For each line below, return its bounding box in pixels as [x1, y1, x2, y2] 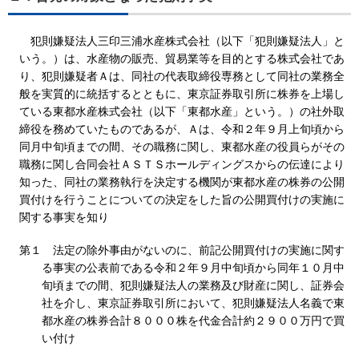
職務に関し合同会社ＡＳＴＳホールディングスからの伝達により [19, 158, 345, 171]
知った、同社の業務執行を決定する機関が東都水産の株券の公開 [19, 175, 345, 189]
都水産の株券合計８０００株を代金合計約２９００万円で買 [42, 314, 345, 328]
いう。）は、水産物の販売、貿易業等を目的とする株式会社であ [19, 52, 345, 66]
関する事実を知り [19, 211, 109, 224]
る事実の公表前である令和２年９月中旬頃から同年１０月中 [42, 261, 345, 275]
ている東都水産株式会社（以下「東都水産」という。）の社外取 [19, 105, 345, 119]
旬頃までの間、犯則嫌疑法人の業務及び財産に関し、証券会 [42, 279, 345, 292]
